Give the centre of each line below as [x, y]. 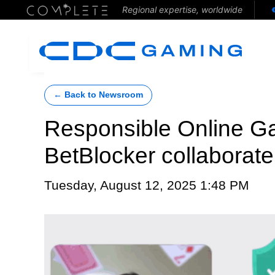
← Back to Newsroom [98, 95]
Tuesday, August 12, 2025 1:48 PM [147, 185]
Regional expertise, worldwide [182, 10]
